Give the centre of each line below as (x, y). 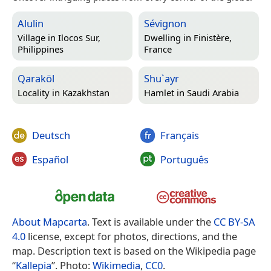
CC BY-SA (234, 222)
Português (184, 159)
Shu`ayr (162, 79)
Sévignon (165, 24)
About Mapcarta (50, 222)
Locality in (40, 93)
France (158, 49)
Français (179, 135)
